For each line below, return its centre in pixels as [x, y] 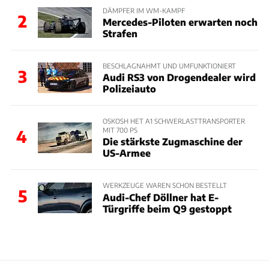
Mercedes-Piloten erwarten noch [180, 22]
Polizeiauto [129, 89]
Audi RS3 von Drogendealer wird [179, 77]
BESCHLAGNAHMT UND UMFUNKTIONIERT [169, 65]
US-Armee [126, 153]
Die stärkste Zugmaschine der [172, 142]
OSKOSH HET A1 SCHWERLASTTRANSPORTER [174, 121]
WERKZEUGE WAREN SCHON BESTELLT [165, 185]
